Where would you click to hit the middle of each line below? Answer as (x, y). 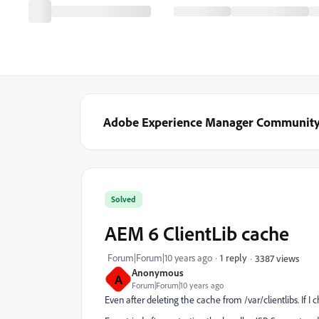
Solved (124, 199)
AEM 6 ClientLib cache (197, 233)
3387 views (277, 258)
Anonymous (158, 272)
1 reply (234, 257)
